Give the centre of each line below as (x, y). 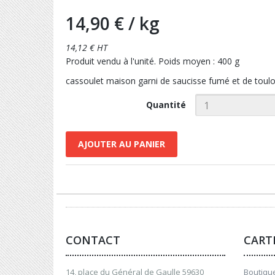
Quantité (166, 105)
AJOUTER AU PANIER (122, 144)
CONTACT (93, 240)
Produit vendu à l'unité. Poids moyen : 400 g (153, 61)
